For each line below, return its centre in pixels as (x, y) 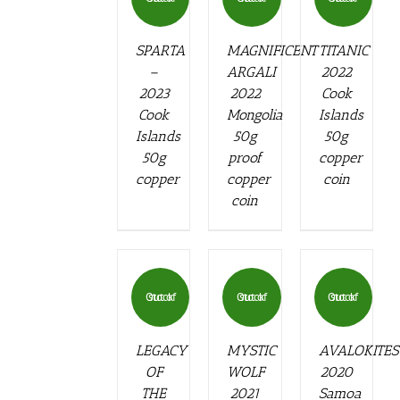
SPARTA (160, 51)
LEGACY (161, 350)
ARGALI (252, 72)
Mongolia (255, 115)
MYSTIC (252, 350)
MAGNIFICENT (272, 51)
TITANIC (343, 51)
